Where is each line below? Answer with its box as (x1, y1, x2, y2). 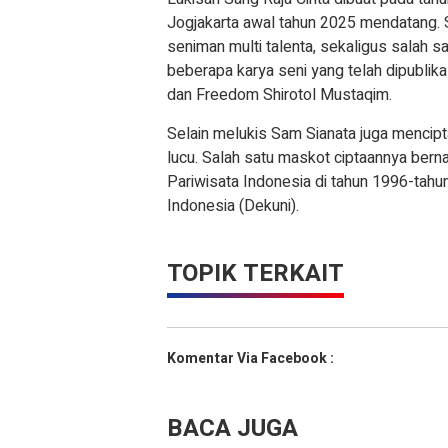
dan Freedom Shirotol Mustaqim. (167, 83, 396, 108)
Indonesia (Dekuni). (167, 194, 299, 219)
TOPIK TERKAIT (167, 256, 344, 292)
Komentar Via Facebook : (167, 348, 334, 370)
